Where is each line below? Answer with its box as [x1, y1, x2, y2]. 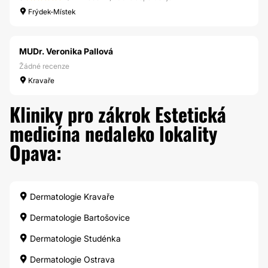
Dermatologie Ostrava [28, 254, 115, 264]
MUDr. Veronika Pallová [19, 46, 113, 56]
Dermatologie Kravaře [28, 191, 114, 202]
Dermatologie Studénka [28, 233, 121, 243]
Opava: [10, 138, 62, 166]
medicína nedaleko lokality [10, 119, 217, 147]
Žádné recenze [19, 62, 69, 71]
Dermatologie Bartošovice [28, 212, 130, 223]
